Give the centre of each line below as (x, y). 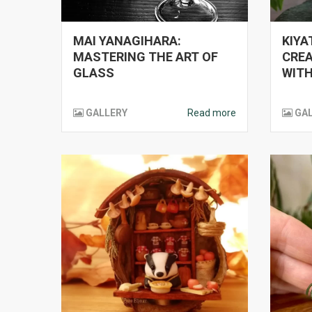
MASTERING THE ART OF (146, 57)
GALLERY (107, 113)
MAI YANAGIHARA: (127, 41)
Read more (212, 113)
